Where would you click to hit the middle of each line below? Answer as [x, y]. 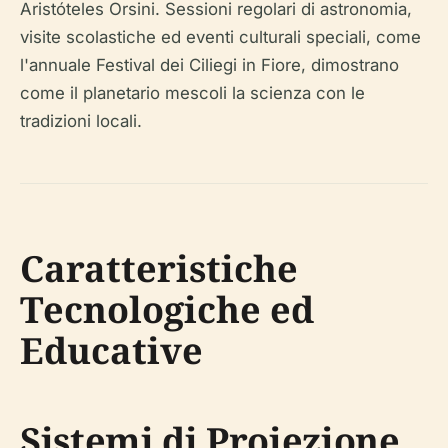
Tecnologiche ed [167, 309]
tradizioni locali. [81, 121]
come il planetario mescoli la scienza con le [192, 93]
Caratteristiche [159, 268]
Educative [111, 350]
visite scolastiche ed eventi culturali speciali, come [220, 37]
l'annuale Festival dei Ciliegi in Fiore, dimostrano [209, 65]
